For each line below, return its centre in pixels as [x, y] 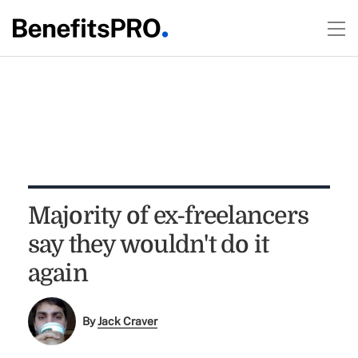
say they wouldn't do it [148, 245]
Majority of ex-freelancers [168, 216]
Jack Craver [128, 322]
